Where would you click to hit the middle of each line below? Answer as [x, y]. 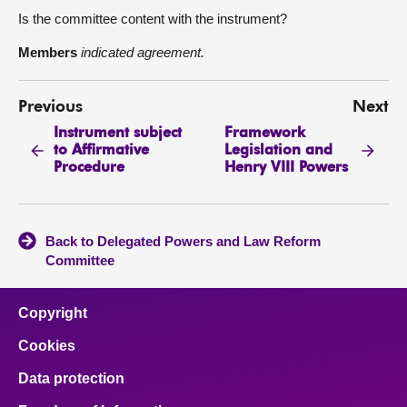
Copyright [53, 313]
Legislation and [278, 150]
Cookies [47, 346]
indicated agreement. [143, 52]
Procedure [89, 168]
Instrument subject [118, 133]
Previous [50, 107]
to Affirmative [102, 150]
